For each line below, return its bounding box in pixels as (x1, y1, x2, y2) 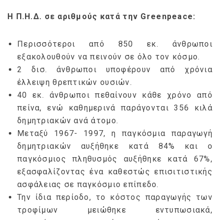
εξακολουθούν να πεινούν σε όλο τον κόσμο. (17, 52, 200, 61)
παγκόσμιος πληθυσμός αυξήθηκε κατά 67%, (17, 154, 213, 164)
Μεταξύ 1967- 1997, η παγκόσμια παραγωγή (17, 128, 213, 138)
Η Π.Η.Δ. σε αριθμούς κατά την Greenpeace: (7, 11, 196, 21)
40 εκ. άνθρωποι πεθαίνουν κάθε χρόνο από (17, 90, 213, 100)
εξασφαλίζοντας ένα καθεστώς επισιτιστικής (17, 166, 213, 176)
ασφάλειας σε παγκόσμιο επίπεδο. (17, 179, 159, 189)
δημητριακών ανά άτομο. (17, 115, 119, 125)
